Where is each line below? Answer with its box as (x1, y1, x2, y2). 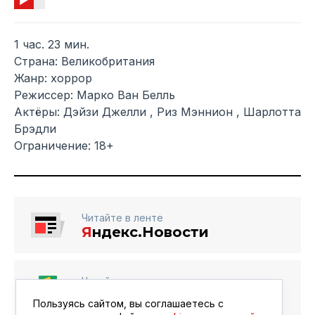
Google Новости (82, 286, 207, 304)
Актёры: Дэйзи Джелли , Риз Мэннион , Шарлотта (14, 104, 301, 119)
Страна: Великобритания (14, 53, 155, 68)
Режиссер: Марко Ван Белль (14, 87, 175, 102)
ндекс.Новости (92, 223, 209, 240)
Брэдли (14, 121, 56, 136)
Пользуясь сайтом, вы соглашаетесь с (33, 297, 224, 309)
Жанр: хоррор (14, 70, 92, 85)
